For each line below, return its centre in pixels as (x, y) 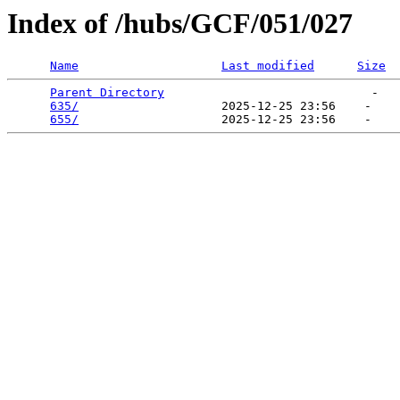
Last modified (268, 66)
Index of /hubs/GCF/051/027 (180, 23)
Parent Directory (107, 93)
